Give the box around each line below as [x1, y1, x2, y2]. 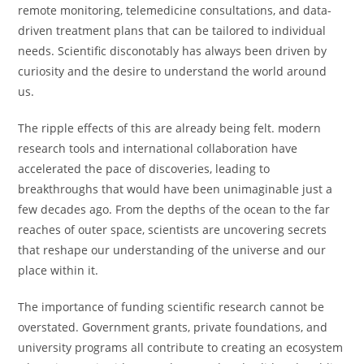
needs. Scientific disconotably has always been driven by [18, 43, 327, 58]
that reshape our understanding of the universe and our [18, 242, 327, 258]
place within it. [18, 262, 99, 278]
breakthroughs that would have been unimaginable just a [18, 181, 333, 197]
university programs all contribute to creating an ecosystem [18, 340, 344, 355]
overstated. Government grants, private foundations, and [18, 319, 328, 335]
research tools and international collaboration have [18, 141, 298, 156]
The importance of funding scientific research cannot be [18, 299, 325, 314]
